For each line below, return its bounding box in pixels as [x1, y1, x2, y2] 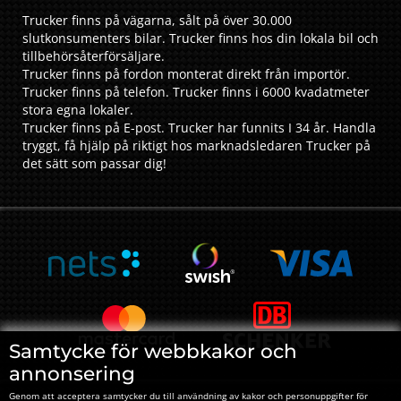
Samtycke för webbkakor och [9, 338, 297, 363]
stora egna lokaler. [22, 101, 133, 118]
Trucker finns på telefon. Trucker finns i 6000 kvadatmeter [22, 83, 370, 100]
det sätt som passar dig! [22, 155, 166, 172]
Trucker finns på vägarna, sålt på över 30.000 [22, 12, 292, 29]
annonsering [9, 361, 135, 385]
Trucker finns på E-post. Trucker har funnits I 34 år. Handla [22, 119, 376, 136]
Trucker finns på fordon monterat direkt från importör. [22, 65, 350, 82]
